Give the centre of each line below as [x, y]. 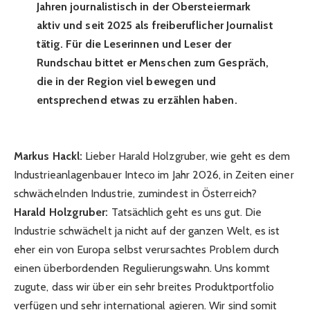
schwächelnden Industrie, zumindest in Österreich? [135, 194]
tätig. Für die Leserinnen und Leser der [134, 44]
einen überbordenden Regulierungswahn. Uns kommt [142, 268]
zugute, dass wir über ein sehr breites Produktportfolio [144, 287]
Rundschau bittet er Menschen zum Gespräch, [152, 63]
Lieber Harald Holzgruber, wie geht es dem [188, 156]
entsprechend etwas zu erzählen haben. [137, 100]
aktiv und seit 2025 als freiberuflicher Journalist [155, 26]
